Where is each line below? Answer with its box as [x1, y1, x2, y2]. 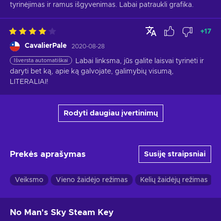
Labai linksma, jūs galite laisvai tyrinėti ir [75, 58, 204, 65]
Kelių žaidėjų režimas [140, 177, 208, 184]
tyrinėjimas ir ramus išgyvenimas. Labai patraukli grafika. [10, 1, 194, 9]
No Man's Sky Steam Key [10, 208, 113, 217]
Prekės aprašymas [10, 150, 86, 159]
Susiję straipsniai [144, 150, 206, 158]
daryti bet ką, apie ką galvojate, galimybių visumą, [10, 68, 174, 75]
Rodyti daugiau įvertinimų [63, 110, 158, 117]
